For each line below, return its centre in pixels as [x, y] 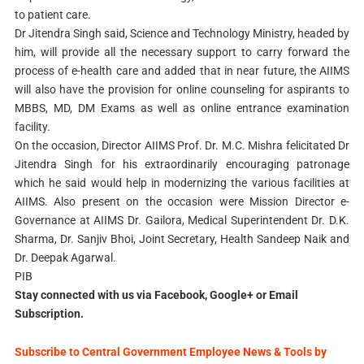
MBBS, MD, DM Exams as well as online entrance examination [182, 108]
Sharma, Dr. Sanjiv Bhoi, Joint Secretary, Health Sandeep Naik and [182, 238]
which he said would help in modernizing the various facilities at [182, 182]
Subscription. [49, 313]
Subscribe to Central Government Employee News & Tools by [170, 351]
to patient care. [52, 14]
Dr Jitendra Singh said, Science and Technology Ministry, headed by [182, 33]
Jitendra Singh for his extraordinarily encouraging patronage [182, 164]
